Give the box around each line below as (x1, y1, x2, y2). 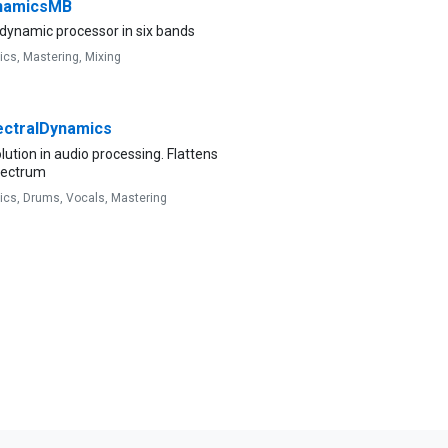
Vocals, (65, 190, 111, 205)
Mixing (84, 50, 121, 65)
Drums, (22, 190, 66, 205)
